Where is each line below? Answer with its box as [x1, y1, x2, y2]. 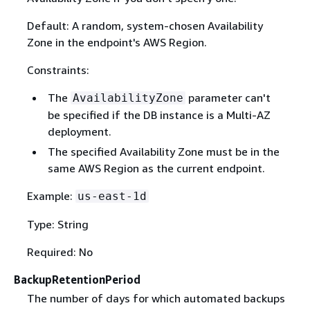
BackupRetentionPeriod [14, 273, 140, 287]
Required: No [26, 245, 93, 259]
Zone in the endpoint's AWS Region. [26, 35, 207, 50]
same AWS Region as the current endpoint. [47, 161, 265, 176]
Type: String [26, 217, 89, 232]
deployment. [47, 125, 111, 139]
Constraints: [26, 63, 89, 77]
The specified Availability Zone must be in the [47, 145, 280, 159]
